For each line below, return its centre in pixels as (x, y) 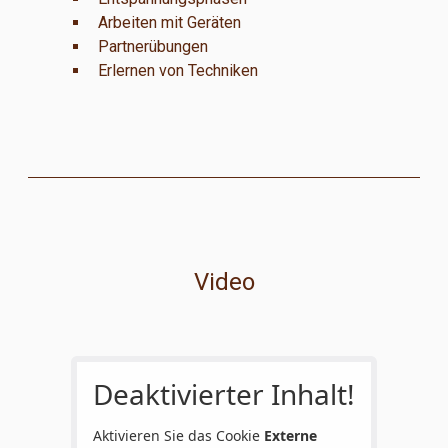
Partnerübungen (152, 47)
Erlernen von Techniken (177, 71)
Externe (290, 436)
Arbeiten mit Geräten (169, 23)
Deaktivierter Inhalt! (223, 394)
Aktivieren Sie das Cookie (178, 436)
